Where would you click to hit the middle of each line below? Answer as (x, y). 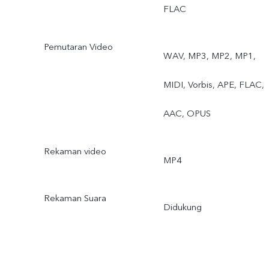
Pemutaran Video (78, 47)
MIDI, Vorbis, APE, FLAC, (213, 85)
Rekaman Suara (75, 198)
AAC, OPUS (187, 114)
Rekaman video (75, 152)
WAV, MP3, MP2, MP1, (209, 56)
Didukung (182, 207)
